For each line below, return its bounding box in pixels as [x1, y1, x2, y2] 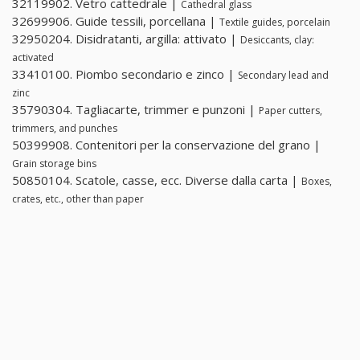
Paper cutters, [259, 104, 322, 118]
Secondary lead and [238, 68, 329, 83]
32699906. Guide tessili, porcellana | [12, 13, 219, 30]
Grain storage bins [12, 157, 96, 171]
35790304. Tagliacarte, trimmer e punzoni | [12, 101, 259, 118]
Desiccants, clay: [240, 33, 314, 47]
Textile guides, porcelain [219, 15, 330, 30]
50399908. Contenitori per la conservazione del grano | [12, 137, 321, 153]
